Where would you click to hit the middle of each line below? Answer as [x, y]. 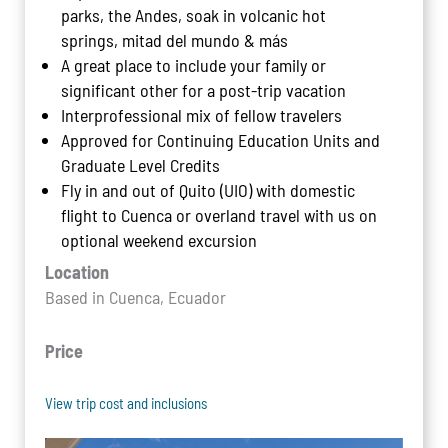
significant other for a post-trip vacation [204, 89]
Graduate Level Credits [141, 164]
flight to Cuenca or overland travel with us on [219, 214]
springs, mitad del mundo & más [175, 39]
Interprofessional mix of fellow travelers [202, 114]
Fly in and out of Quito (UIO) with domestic [208, 189]
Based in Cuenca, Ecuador [135, 297]
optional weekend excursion [159, 239]
